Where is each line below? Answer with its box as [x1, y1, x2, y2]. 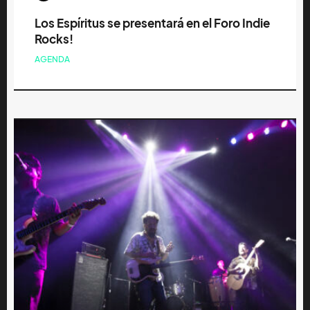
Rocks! [35, 32, 73, 47]
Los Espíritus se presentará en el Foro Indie [35, 16, 270, 31]
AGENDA [35, 54, 70, 65]
